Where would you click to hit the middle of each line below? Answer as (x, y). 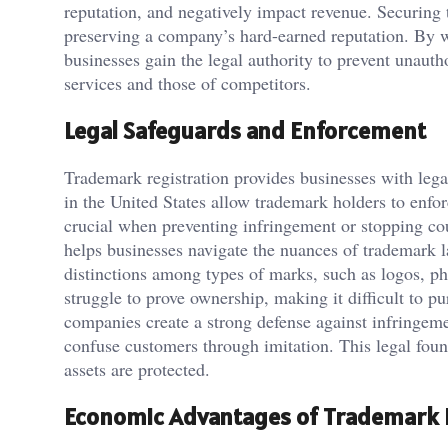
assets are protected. (137, 369)
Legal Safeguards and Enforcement (245, 130)
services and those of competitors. (187, 82)
